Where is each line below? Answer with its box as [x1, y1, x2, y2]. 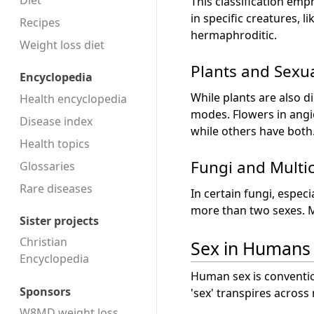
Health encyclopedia [20, 90, 127, 107]
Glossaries [20, 158, 75, 174]
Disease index [20, 113, 93, 129]
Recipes [20, 15, 60, 31]
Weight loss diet [20, 37, 104, 53]
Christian [20, 234, 67, 250]
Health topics [20, 135, 90, 151]
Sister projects [20, 213, 99, 228]
